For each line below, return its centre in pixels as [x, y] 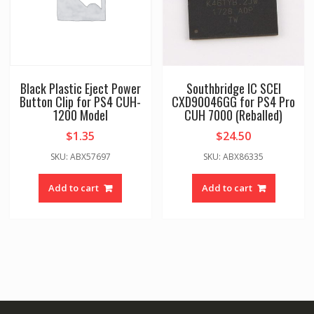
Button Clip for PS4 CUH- [81, 101]
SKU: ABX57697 [80, 156]
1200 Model [80, 115]
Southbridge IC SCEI [233, 88]
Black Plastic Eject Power [80, 88]
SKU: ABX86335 [234, 156]
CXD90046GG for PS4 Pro [234, 101]
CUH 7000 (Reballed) [234, 115]
